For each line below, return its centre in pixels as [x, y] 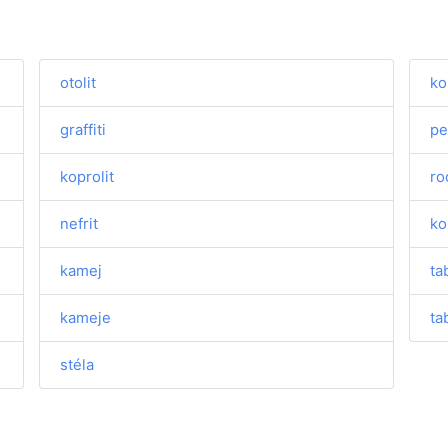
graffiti [83, 129]
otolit [78, 82]
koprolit [87, 176]
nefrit [79, 223]
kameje [86, 317]
